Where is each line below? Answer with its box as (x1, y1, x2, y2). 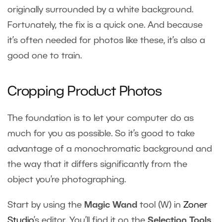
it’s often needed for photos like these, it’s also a (7, 37, 205, 45)
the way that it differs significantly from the (7, 161, 187, 169)
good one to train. (7, 52, 82, 60)
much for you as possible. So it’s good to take (7, 130, 195, 138)
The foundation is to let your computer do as (7, 114, 194, 123)
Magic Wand (84, 201, 137, 210)
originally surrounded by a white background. (7, 6, 193, 14)
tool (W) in (137, 201, 183, 210)
